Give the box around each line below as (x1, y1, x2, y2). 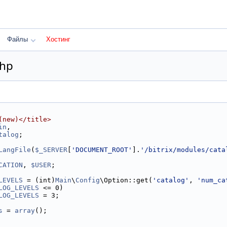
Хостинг (46, 35, 70, 43)
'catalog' (153, 176, 189, 184)
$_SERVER (35, 146, 67, 154)
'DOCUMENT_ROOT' (71, 146, 132, 154)
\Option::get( (100, 176, 153, 184)
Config (75, 176, 100, 184)
